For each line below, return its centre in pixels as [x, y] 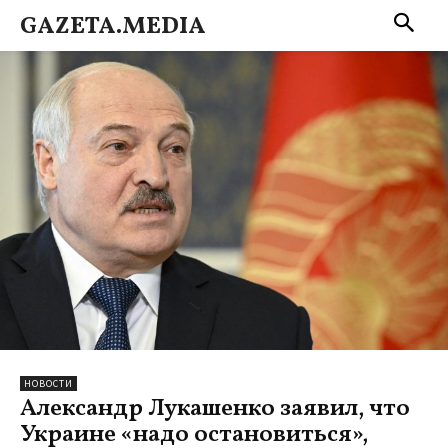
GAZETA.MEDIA [113, 27]
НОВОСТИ [48, 383]
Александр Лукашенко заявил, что [215, 408]
